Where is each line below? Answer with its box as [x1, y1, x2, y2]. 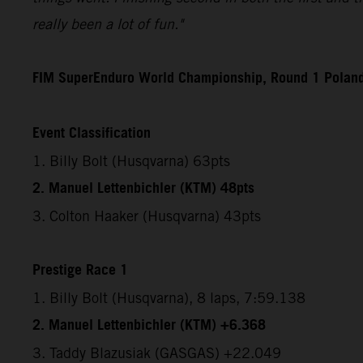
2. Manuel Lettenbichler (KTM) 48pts [32, 175, 254, 203]
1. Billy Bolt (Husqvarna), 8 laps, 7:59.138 [32, 289, 305, 307]
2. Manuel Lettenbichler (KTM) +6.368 [32, 312, 266, 340]
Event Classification [32, 120, 151, 148]
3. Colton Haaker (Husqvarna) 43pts [32, 207, 261, 225]
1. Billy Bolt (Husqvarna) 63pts [32, 152, 230, 170]
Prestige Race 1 [32, 257, 128, 285]
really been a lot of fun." [32, 15, 183, 33]
